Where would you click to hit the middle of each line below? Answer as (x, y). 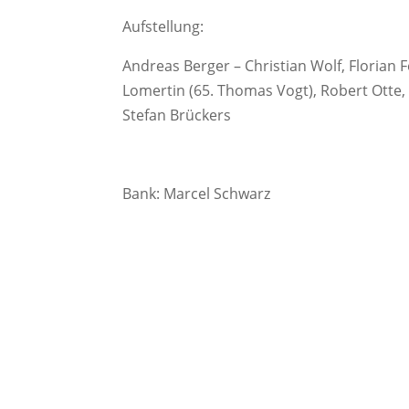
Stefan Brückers (177, 115)
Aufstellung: (163, 26)
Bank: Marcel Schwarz (197, 194)
